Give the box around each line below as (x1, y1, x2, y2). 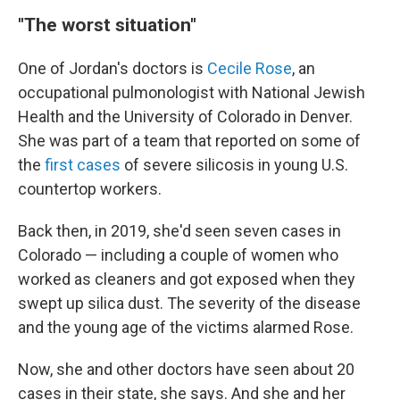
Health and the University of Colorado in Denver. (18, 107, 353, 127)
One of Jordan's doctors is (18, 59, 207, 79)
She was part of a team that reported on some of (18, 131, 361, 151)
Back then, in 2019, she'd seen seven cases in (18, 221, 341, 241)
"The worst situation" (18, 13, 196, 37)
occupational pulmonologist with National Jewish (18, 83, 365, 103)
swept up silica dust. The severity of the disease (18, 294, 361, 313)
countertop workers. (18, 179, 162, 199)
